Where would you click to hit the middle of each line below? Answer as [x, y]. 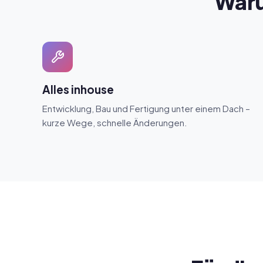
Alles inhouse [78, 89]
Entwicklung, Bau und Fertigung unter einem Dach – [146, 108]
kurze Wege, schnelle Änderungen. [115, 122]
